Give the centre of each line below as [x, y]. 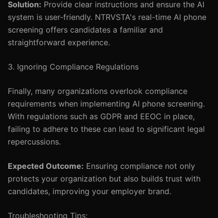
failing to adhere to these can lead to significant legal [106, 129]
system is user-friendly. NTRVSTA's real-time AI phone [107, 17]
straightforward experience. [59, 42]
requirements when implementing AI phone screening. [106, 104]
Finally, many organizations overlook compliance [98, 91]
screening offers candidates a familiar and [85, 30]
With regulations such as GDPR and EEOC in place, [101, 116]
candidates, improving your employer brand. [90, 191]
